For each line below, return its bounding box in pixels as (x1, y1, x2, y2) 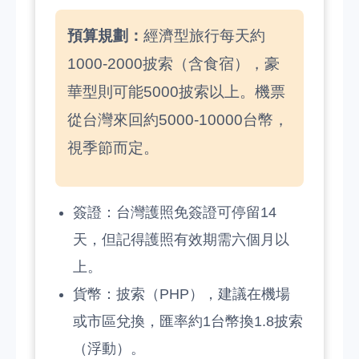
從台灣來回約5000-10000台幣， (67, 111, 288, 128)
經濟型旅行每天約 (143, 27, 265, 44)
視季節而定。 (67, 139, 159, 156)
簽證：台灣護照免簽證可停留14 (73, 204, 276, 220)
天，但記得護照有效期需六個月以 (73, 232, 289, 248)
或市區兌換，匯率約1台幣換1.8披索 (73, 313, 303, 329)
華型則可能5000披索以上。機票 (67, 83, 285, 100)
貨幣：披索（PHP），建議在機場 (73, 286, 290, 302)
